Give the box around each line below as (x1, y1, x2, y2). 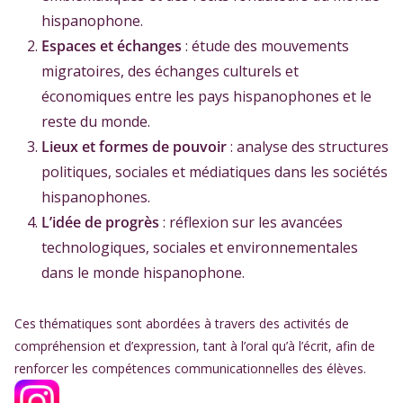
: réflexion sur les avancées (159, 212, 343, 232)
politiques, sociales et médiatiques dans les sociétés (41, 162, 388, 182)
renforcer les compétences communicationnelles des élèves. (14, 360, 366, 377)
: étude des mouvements (182, 36, 349, 56)
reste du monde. (41, 112, 150, 131)
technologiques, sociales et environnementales (41, 237, 358, 257)
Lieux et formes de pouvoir (41, 137, 227, 157)
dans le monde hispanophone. (41, 263, 245, 282)
